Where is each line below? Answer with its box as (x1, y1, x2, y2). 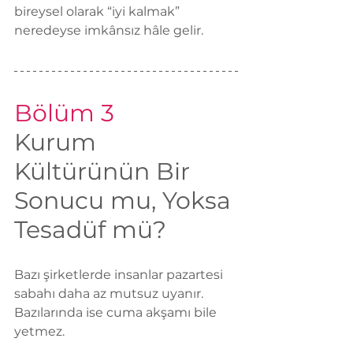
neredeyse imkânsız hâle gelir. (14, 23, 203, 39)
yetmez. (14, 324, 65, 340)
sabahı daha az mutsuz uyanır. (14, 286, 203, 302)
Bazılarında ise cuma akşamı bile (14, 305, 220, 321)
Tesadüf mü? (14, 215, 166, 245)
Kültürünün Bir (14, 157, 196, 187)
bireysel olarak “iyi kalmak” (14, 4, 183, 20)
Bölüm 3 (14, 98, 114, 128)
